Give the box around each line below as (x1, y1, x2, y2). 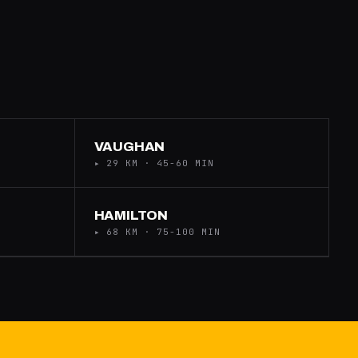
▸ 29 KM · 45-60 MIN (93, 157, 214, 169)
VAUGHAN (93, 139, 165, 154)
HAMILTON (93, 208, 169, 223)
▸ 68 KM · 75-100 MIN (93, 226, 221, 237)
